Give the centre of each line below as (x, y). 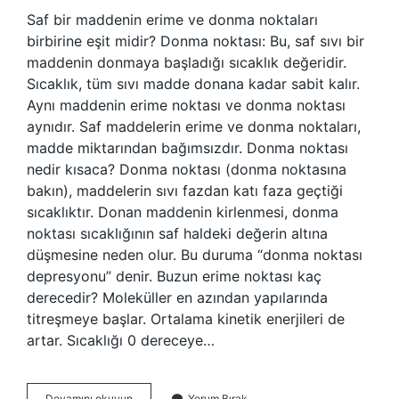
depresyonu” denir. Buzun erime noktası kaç (174, 276)
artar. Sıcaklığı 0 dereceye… (121, 340)
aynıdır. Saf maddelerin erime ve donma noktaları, (194, 126)
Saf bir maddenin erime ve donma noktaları (172, 20)
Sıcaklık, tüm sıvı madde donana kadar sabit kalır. (193, 84)
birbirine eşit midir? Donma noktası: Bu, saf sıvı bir (195, 41)
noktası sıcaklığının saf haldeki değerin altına (177, 233)
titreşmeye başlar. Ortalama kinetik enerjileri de (186, 319)
